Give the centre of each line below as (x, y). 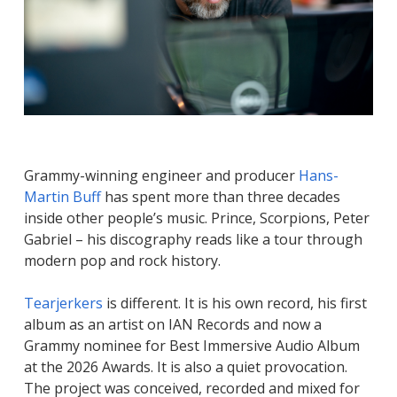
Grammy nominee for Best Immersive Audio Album (191, 345)
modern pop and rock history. (122, 260)
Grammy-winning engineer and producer (161, 175)
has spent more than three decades (220, 196)
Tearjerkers (63, 303)
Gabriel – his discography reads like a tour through (193, 239)
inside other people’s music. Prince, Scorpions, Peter (196, 218)
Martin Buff (62, 196)
